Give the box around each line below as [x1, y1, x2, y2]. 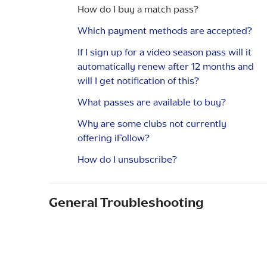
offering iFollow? [77, 132, 150, 143]
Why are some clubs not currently [77, 118, 226, 129]
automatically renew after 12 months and [77, 61, 254, 72]
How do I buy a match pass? [77, 4, 198, 14]
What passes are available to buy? [77, 97, 226, 107]
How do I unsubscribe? [77, 154, 177, 164]
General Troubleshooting [49, 195, 204, 209]
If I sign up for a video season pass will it [77, 46, 252, 57]
